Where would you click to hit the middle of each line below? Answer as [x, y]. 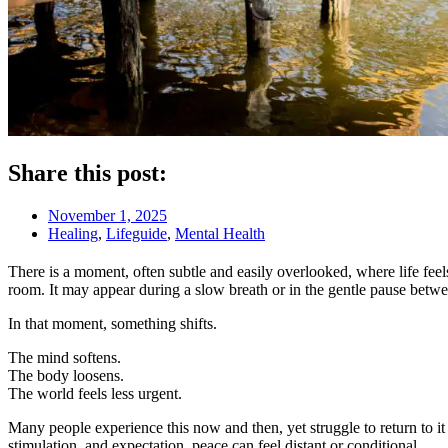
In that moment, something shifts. [112, 323]
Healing [73, 233]
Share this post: [87, 172]
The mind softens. [64, 357]
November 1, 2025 [107, 215]
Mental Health [220, 233]
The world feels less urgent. [95, 393]
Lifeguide [136, 233]
